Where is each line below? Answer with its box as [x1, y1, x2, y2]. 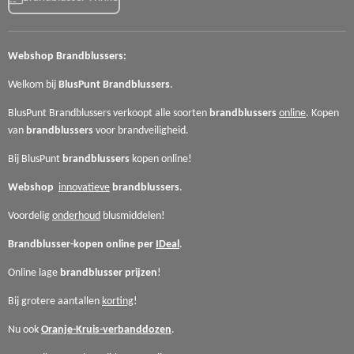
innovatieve [58, 181, 110, 194]
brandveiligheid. [115, 124, 189, 137]
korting [102, 295, 134, 307]
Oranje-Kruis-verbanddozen [41, 323, 171, 336]
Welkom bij [8, 78, 56, 91]
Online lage [8, 266, 58, 279]
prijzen [125, 266, 157, 279]
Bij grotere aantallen [8, 295, 102, 307]
